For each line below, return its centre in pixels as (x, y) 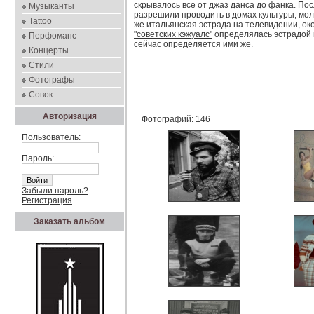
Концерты (49, 50)
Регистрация (47, 200)
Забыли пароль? (55, 191)
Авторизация (69, 116)
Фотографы (52, 80)
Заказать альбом (69, 221)
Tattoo (40, 21)
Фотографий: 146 (176, 119)
